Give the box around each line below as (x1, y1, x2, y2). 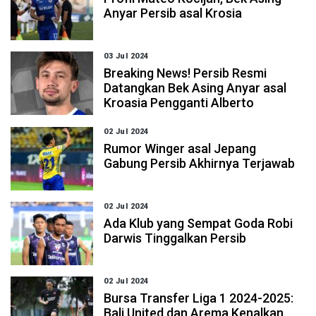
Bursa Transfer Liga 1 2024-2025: (104, 291, 294, 305)
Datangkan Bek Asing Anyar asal (104, 80, 287, 95)
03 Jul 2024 (104, 51, 149, 61)
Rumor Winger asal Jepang (104, 141, 257, 156)
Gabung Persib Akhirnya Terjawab (104, 156, 296, 171)
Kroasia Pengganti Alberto (104, 95, 255, 110)
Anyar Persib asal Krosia (104, 6, 243, 20)
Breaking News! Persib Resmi (104, 66, 267, 80)
